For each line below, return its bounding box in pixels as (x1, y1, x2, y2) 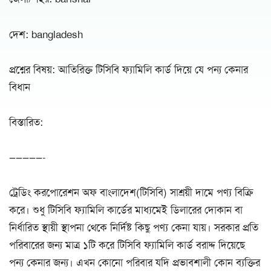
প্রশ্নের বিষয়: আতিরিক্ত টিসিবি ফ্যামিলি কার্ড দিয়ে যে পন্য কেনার (9, 62, 248, 76)
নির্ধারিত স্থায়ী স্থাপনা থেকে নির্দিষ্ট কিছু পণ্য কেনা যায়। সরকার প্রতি (9, 221, 258, 235)
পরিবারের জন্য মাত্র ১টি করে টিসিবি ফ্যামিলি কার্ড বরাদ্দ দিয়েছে (9, 238, 245, 252)
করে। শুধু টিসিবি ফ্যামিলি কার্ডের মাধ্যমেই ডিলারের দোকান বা (9, 203, 243, 217)
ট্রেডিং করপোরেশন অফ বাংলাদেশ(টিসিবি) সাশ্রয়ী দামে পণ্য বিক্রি (9, 186, 253, 200)
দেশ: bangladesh (9, 27, 83, 41)
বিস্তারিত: (9, 115, 43, 129)
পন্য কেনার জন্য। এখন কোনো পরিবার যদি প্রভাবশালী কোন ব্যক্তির (9, 256, 260, 270)
